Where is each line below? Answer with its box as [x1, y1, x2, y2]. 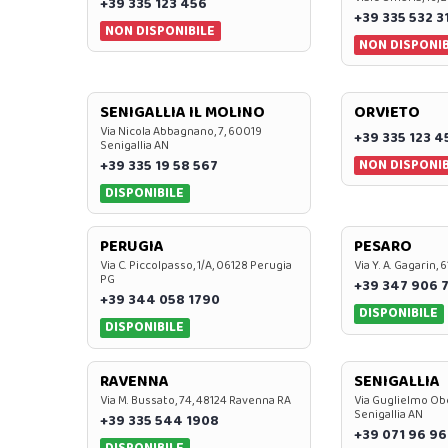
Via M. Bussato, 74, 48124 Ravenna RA [100, 390, 291, 410]
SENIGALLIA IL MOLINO [100, 99, 265, 125]
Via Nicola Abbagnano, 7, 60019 [100, 121, 262, 141]
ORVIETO [353, 99, 420, 125]
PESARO [353, 234, 412, 260]
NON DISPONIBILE [105, 19, 216, 42]
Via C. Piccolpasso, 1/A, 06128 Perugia [100, 256, 292, 276]
